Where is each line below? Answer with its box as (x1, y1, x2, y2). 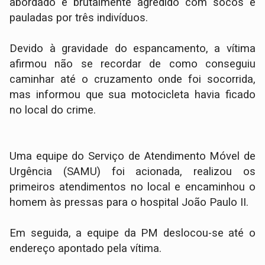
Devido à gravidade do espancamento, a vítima (9, 42, 256, 56)
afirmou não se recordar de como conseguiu (9, 57, 256, 71)
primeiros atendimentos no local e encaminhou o (9, 180, 256, 194)
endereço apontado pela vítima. (9, 242, 165, 256)
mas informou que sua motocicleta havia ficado (9, 88, 256, 102)
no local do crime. (9, 104, 96, 117)
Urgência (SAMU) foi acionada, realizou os (9, 165, 256, 179)
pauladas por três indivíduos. (9, 11, 151, 25)
